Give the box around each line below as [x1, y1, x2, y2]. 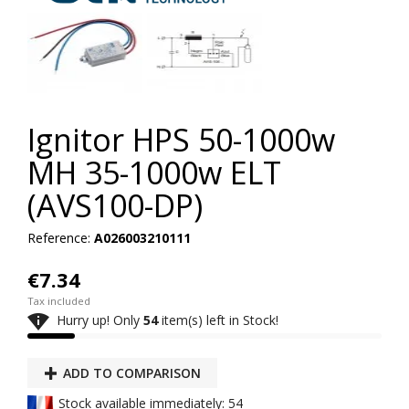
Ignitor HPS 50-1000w [27, 119, 335, 162]
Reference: [27, 229, 90, 247]
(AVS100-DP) [27, 184, 203, 227]
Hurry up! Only [49, 310, 143, 329]
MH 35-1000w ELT [27, 152, 281, 194]
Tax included [27, 294, 90, 309]
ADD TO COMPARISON [62, 364, 201, 383]
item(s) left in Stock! [158, 310, 278, 329]
